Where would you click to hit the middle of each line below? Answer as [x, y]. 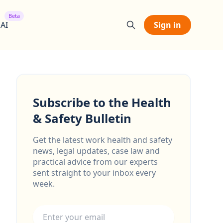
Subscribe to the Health [102, 102]
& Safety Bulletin [82, 118]
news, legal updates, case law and [96, 151]
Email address [59, 203]
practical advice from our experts [95, 162]
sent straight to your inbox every [94, 173]
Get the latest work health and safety [103, 140]
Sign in [167, 25]
